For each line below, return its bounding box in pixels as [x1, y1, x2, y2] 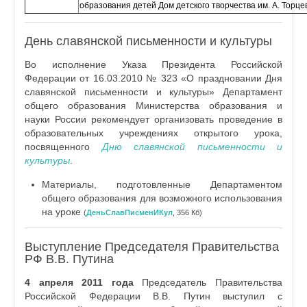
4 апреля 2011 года [25, 277, 134, 288]
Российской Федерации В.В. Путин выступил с [25, 291, 282, 302]
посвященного [25, 141, 102, 152]
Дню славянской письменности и [101, 141, 282, 152]
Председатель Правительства [133, 277, 283, 288]
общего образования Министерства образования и [25, 100, 282, 111]
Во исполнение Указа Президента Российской [25, 59, 282, 70]
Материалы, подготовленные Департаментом [42, 179, 282, 190]
